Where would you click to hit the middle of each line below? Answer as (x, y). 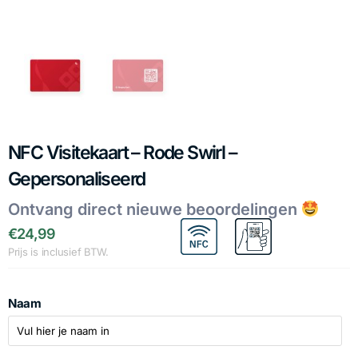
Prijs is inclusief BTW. (59, 251)
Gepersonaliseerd (77, 179)
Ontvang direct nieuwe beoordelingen (155, 209)
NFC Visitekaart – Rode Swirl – (123, 152)
